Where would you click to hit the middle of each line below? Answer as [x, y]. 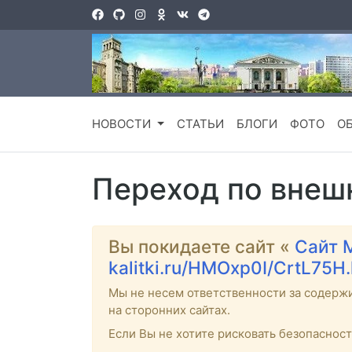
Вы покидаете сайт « [202, 247]
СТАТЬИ [200, 124]
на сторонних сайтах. [169, 310]
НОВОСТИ [123, 124]
